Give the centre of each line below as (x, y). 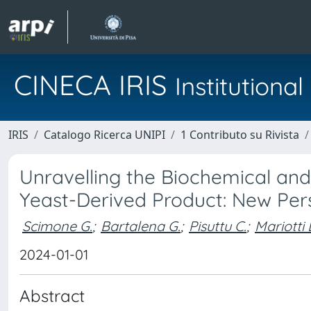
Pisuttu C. (218, 226)
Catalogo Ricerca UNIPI (104, 135)
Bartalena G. (141, 226)
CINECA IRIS (94, 85)
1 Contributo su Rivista (240, 135)
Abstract (52, 296)
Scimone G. (57, 226)
